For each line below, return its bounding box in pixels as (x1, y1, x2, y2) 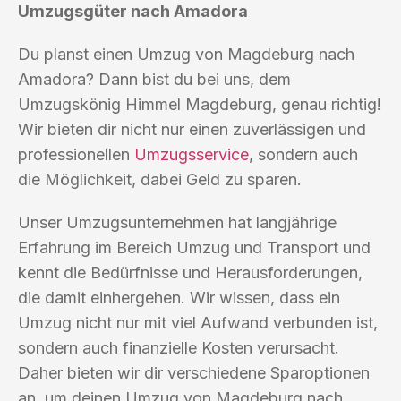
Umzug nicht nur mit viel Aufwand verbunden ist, (18, 312, 378, 332)
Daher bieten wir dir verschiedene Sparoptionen (18, 363, 370, 382)
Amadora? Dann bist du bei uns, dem (18, 69, 291, 89)
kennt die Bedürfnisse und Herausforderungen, (18, 262, 363, 282)
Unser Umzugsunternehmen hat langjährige (18, 212, 337, 232)
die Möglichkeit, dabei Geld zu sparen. (18, 169, 302, 189)
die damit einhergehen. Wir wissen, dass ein (18, 287, 340, 307)
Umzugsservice (134, 144, 249, 164)
